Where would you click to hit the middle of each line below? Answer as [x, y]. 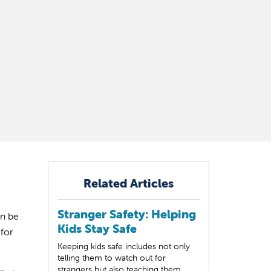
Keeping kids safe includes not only [124, 246]
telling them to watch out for [112, 257]
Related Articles [129, 183]
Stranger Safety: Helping [127, 214]
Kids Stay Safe [97, 228]
